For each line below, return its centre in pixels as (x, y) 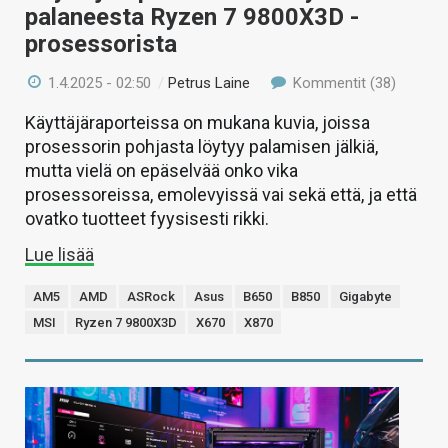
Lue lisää (59, 255)
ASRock (151, 297)
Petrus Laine (209, 83)
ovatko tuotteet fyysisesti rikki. (147, 219)
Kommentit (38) (342, 83)
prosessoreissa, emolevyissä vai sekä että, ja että (221, 195)
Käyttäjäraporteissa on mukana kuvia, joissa (197, 123)
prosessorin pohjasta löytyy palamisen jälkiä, (201, 147)
